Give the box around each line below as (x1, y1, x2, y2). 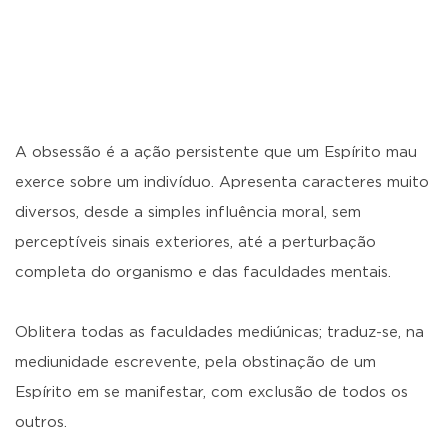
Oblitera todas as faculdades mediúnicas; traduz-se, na (15, 325, 424, 340)
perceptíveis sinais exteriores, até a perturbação (15, 235, 376, 250)
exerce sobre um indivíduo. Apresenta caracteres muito (15, 175, 429, 190)
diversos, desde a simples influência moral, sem (15, 205, 361, 220)
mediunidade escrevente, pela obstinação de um (15, 355, 376, 370)
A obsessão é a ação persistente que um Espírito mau (15, 145, 417, 160)
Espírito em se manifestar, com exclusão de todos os (15, 385, 408, 400)
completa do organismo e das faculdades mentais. (15, 265, 391, 280)
